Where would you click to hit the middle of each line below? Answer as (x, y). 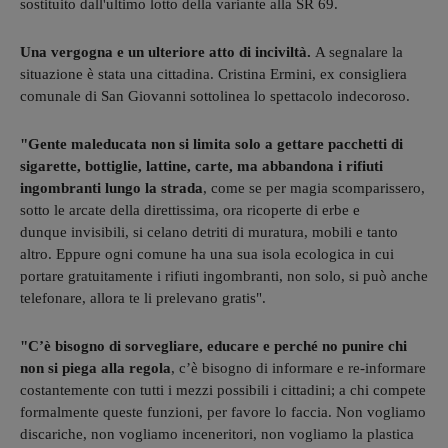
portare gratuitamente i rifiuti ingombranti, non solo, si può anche (224, 275)
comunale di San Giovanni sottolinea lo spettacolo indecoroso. (215, 95)
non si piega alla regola (95, 367)
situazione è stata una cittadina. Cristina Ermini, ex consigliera (213, 73)
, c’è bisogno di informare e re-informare (298, 367)
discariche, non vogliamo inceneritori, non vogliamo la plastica (217, 433)
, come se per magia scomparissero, (314, 187)
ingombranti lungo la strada (111, 187)
